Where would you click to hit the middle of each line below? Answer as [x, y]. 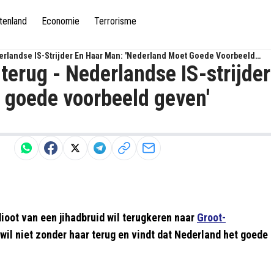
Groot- [211, 217]
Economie [61, 21]
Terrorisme [115, 21]
